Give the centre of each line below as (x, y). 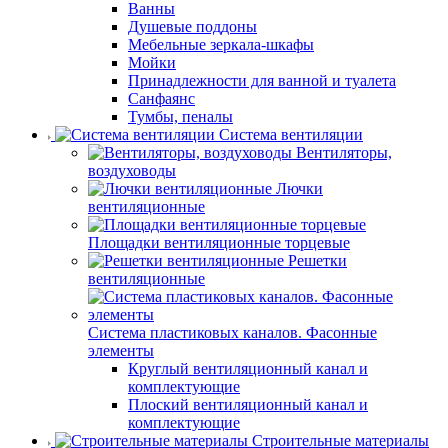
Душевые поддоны (192, 26)
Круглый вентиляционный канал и (248, 368)
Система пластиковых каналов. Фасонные (232, 332)
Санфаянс (161, 98)
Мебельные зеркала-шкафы (221, 44)
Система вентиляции (291, 134)
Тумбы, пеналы (180, 116)
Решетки (317, 260)
